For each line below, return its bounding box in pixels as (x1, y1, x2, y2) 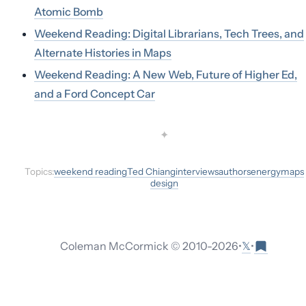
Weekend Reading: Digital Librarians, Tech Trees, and (34, 27, 304, 40)
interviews (175, 166, 219, 177)
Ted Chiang (126, 166, 176, 177)
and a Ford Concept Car (34, 87, 155, 100)
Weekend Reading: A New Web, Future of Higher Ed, (34, 68, 297, 81)
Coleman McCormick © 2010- (60, 239, 212, 253)
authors (218, 166, 251, 177)
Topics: (24, 166, 54, 177)
